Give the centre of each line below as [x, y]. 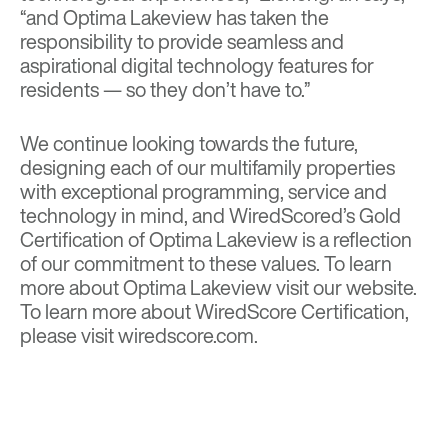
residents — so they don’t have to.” [167, 89]
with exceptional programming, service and [203, 191]
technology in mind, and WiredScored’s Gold [210, 215]
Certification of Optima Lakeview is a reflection [216, 239]
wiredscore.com [186, 335]
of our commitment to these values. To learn [206, 263]
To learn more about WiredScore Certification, [214, 311]
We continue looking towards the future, [189, 143]
